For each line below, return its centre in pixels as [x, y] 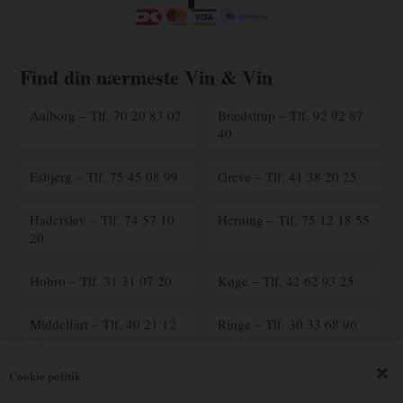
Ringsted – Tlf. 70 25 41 [99, 385]
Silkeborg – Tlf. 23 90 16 [289, 385]
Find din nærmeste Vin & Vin [147, 77]
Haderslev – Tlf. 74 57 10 [103, 220]
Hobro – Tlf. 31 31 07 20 [101, 281]
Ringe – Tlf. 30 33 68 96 [287, 324]
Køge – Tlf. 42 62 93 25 [286, 281]
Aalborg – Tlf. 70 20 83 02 [106, 116]
